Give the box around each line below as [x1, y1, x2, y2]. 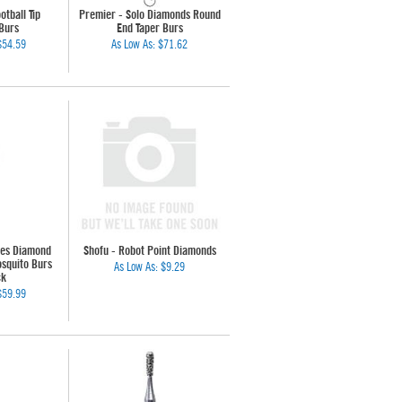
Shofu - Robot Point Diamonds [83, 245, 216, 258]
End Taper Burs [116, 22, 183, 35]
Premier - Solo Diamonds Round [78, 9, 221, 22]
